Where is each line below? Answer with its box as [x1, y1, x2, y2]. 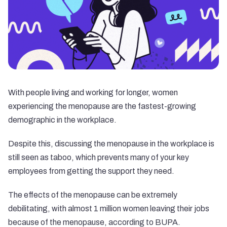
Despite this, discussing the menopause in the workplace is [8, 139, 214, 148]
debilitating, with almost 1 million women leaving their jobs [8, 204, 209, 213]
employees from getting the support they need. [8, 167, 174, 175]
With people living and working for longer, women [8, 88, 178, 97]
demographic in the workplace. [8, 116, 117, 124]
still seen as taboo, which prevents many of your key [8, 153, 189, 162]
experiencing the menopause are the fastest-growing [8, 102, 196, 110]
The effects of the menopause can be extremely [8, 191, 177, 199]
